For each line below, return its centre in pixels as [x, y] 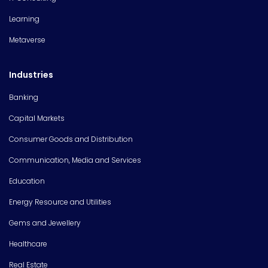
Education [27, 181]
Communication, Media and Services [75, 160]
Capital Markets [37, 118]
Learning [24, 19]
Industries [31, 74]
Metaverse [27, 39]
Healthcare [28, 243]
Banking [24, 97]
